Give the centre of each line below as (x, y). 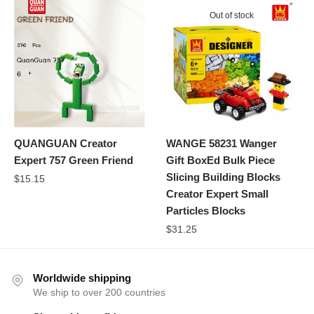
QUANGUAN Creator (66, 143)
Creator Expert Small (218, 193)
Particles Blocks (206, 210)
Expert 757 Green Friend (74, 160)
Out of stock (232, 15)
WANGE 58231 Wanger (222, 143)
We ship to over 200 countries (99, 292)
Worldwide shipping (82, 278)
